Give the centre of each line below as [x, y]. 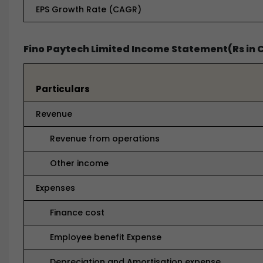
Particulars [63, 89]
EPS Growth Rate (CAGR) [89, 9]
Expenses [55, 188]
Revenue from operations [98, 139]
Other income [72, 163]
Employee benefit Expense [99, 237]
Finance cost [70, 213]
